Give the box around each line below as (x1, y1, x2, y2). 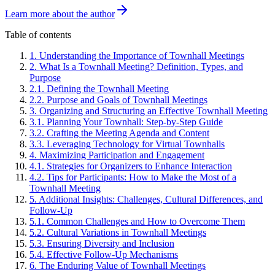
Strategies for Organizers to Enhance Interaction (47, 160, 232, 171)
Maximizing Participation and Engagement (39, 149, 204, 160)
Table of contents (5, 29, 71, 40)
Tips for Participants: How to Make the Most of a (47, 171, 236, 182)
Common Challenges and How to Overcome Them (47, 215, 245, 227)
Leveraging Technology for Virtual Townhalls (47, 138, 225, 149)
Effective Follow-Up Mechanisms (47, 249, 178, 260)
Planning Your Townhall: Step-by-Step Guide (47, 116, 223, 127)
